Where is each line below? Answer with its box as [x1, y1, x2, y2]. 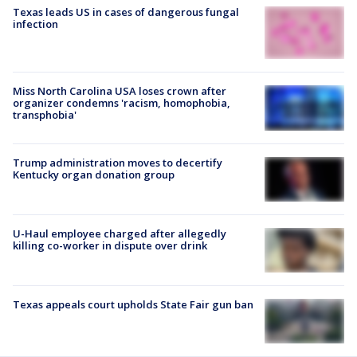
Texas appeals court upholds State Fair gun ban [13, 297, 253, 312]
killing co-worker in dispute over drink [13, 237, 207, 253]
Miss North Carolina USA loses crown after [13, 84, 226, 99]
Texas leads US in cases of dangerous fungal [13, 4, 239, 19]
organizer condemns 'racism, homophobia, [13, 96, 230, 111]
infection [13, 16, 58, 31]
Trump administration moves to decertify [13, 155, 222, 170]
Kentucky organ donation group [13, 167, 175, 182]
